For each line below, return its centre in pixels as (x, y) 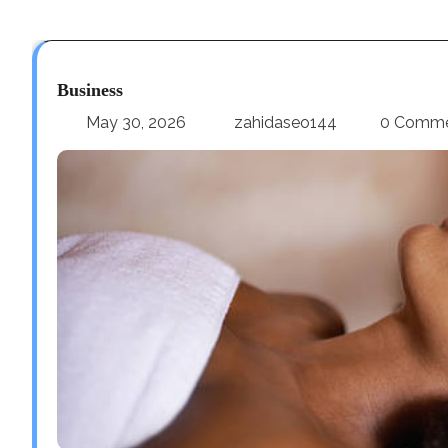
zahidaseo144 (285, 122)
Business (90, 89)
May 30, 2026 (136, 122)
